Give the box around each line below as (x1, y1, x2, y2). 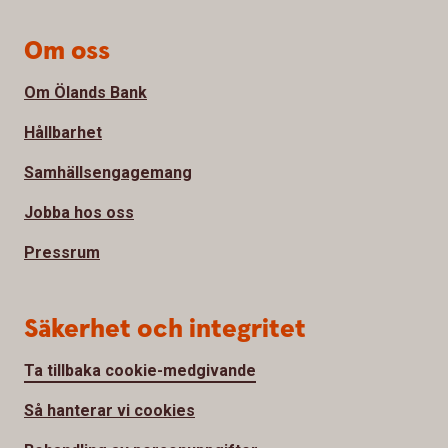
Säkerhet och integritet (24, 311, 306, 347)
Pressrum (24, 242, 100, 262)
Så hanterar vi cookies (24, 400, 195, 420)
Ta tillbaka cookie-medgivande (24, 360, 256, 380)
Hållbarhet (24, 122, 102, 142)
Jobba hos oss (24, 202, 134, 222)
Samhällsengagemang (24, 162, 192, 182)
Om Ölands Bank (24, 82, 147, 102)
